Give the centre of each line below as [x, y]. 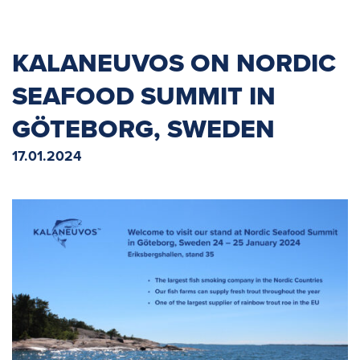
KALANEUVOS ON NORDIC [174, 63]
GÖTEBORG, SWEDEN [143, 129]
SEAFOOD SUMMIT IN [144, 96]
